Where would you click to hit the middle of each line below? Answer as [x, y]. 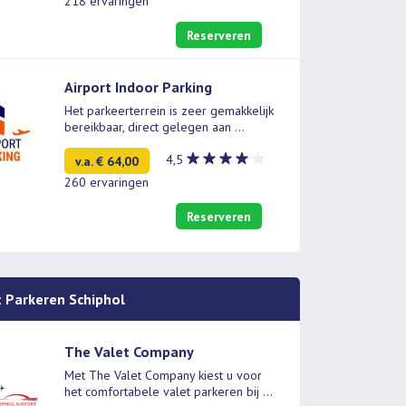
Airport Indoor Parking [139, 87]
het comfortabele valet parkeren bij [164, 392]
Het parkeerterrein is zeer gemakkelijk [169, 110]
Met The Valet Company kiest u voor [164, 376]
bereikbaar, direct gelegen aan [150, 126]
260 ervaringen [107, 183]
